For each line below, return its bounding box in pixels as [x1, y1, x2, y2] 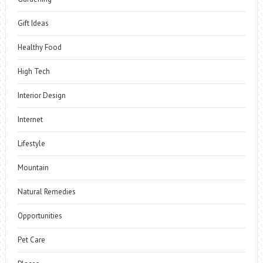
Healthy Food [17, 42, 62, 53]
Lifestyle [17, 139, 45, 149]
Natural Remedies [17, 187, 76, 197]
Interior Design [17, 90, 66, 101]
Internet [17, 114, 43, 125]
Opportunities [17, 211, 62, 221]
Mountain [17, 163, 49, 173]
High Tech [17, 66, 50, 77]
